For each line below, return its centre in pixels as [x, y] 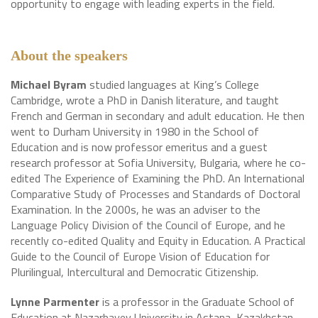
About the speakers [69, 55]
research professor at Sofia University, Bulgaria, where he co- [158, 163]
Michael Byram [49, 84]
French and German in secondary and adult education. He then [158, 116]
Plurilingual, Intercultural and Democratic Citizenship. [135, 272]
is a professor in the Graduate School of [197, 302]
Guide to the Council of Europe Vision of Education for [140, 256]
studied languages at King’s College [173, 84]
